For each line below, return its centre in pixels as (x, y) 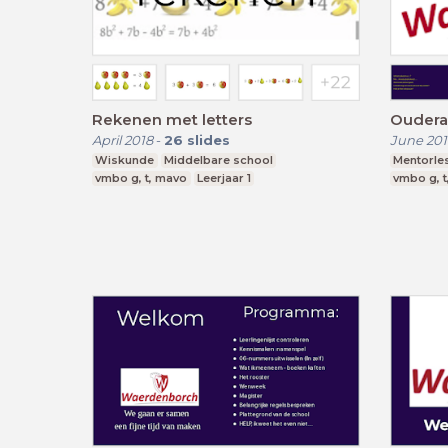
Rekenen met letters (172, 119)
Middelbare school (218, 159)
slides (208, 139)
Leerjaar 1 (223, 177)
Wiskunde (125, 159)
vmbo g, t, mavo (141, 177)
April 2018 (122, 139)
